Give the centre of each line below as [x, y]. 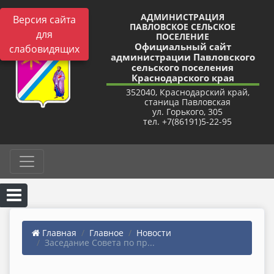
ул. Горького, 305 [188, 112]
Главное [106, 233]
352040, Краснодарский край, [187, 92]
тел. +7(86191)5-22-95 [188, 121]
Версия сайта [44, 20]
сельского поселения [183, 67]
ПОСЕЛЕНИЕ [183, 36]
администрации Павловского [183, 57]
